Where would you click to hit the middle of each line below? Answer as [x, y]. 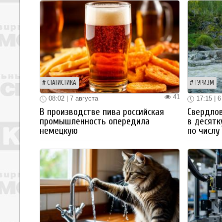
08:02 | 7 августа [72, 99]
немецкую [59, 131]
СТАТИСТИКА [62, 83]
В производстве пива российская [102, 112]
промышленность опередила [95, 121]
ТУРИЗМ [204, 83]
